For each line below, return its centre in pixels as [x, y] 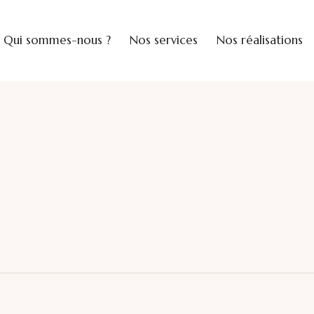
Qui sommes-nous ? [57, 40]
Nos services [163, 40]
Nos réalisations [260, 40]
